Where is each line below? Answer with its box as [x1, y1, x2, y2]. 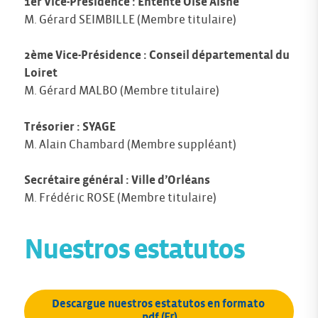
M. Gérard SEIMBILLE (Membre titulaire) [24, 13, 236, 26]
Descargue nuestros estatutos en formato [51, 297, 265, 311]
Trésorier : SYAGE [24, 120, 116, 133]
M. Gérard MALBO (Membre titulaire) [24, 84, 219, 98]
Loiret [24, 67, 57, 80]
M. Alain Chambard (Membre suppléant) [24, 138, 236, 151]
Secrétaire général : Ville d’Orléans [24, 174, 210, 187]
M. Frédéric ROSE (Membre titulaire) [24, 192, 216, 205]
